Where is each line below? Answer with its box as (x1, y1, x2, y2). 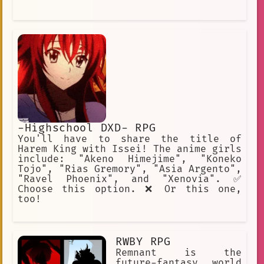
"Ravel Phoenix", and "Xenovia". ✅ (18, 173, 242, 186)
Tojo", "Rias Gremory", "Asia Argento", (18, 163, 242, 176)
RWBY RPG (115, 235, 171, 249)
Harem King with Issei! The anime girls (18, 143, 242, 156)
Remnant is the (115, 246, 242, 259)
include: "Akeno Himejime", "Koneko (18, 153, 242, 166)
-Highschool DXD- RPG (18, 121, 156, 136)
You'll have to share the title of (18, 133, 242, 146)
